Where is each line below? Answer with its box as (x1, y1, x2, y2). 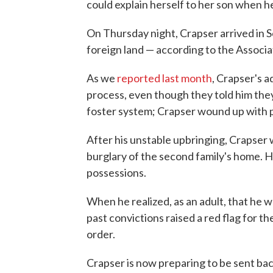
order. (87, 227, 115, 241)
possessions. (87, 166, 146, 179)
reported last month (117, 71, 212, 85)
